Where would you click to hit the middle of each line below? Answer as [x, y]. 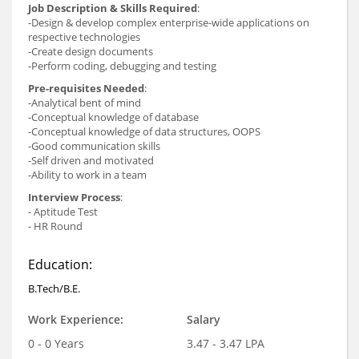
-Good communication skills [94, 145]
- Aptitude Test [63, 211]
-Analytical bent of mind [85, 102]
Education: [60, 264]
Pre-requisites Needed [86, 88]
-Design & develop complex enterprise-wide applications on [169, 22]
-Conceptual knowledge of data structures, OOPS [144, 131]
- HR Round [55, 226]
